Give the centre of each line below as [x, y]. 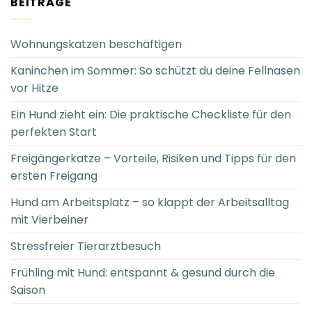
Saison [28, 290]
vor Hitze [34, 88]
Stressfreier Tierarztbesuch [86, 247]
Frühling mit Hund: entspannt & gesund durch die [143, 273]
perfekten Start [54, 132]
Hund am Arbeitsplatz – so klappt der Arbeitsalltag [150, 203]
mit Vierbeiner [49, 220]
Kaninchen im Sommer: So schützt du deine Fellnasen [155, 71]
